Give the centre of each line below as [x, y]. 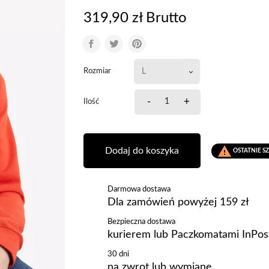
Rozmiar [97, 71]
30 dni [118, 254]
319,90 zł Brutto [135, 18]
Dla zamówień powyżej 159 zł [178, 202]
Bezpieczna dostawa [141, 221]
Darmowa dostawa [139, 189]
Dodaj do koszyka [142, 150]
